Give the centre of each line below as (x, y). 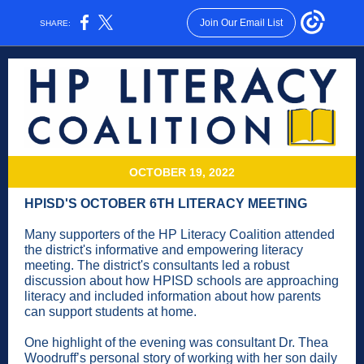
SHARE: (56, 23)
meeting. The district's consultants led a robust (157, 265)
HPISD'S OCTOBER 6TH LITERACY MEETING (166, 204)
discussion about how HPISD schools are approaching (182, 281)
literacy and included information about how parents (173, 296)
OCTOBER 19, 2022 (182, 172)
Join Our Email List (241, 23)
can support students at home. (110, 312)
